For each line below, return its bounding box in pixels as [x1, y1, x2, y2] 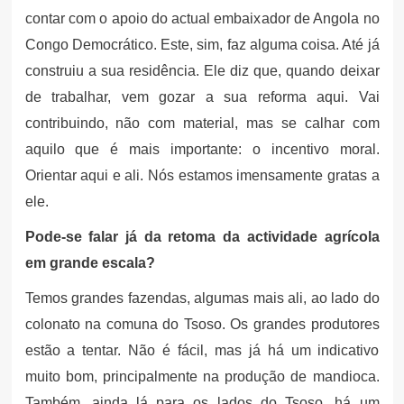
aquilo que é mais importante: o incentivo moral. [24, 141, 380, 157]
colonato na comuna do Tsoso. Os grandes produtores [24, 316, 380, 332]
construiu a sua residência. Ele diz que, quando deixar [24, 62, 380, 78]
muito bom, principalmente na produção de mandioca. [24, 368, 380, 384]
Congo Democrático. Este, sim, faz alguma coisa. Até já [24, 36, 380, 52]
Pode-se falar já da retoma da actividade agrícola [24, 228, 380, 244]
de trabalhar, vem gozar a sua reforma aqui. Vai [24, 88, 380, 105]
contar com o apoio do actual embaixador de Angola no [24, 10, 380, 26]
